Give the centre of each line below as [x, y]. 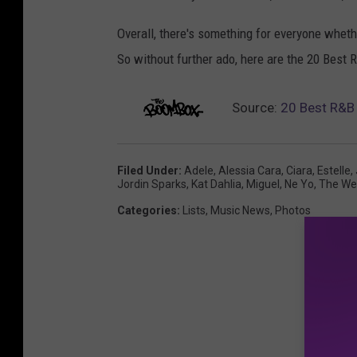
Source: [255, 107]
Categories [147, 210]
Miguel [263, 184]
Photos [293, 210]
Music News [240, 210]
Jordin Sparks [152, 184]
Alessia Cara [250, 170]
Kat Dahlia [216, 184]
